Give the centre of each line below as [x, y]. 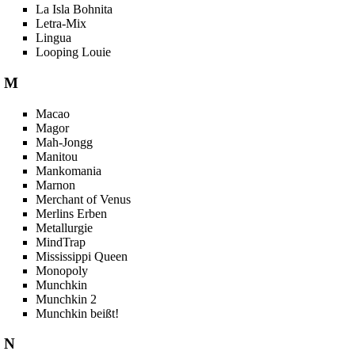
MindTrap [61, 242]
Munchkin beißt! [78, 313]
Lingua [54, 38]
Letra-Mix [61, 24]
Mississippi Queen [82, 256]
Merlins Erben [72, 213]
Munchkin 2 [67, 299]
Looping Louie [74, 52]
